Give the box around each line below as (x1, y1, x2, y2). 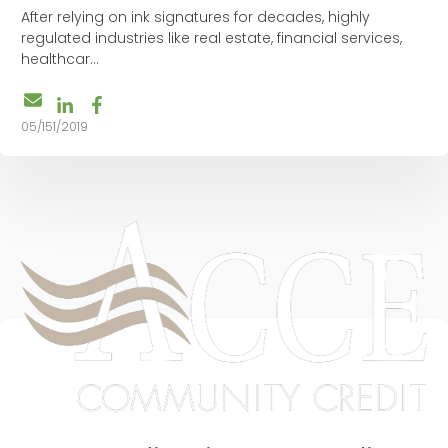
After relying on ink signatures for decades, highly (21, 6, 370, 27)
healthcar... (21, 48, 99, 69)
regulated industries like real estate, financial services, (21, 27, 402, 48)
